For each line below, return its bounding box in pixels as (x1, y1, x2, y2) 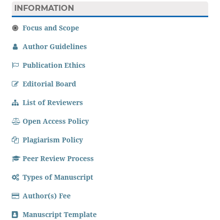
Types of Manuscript (20, 172, 93, 182)
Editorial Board (20, 79, 76, 89)
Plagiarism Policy (20, 135, 83, 145)
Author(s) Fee (20, 191, 71, 201)
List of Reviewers (20, 98, 83, 108)
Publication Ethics (20, 60, 85, 70)
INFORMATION (14, 3, 74, 13)
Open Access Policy (20, 116, 89, 126)
